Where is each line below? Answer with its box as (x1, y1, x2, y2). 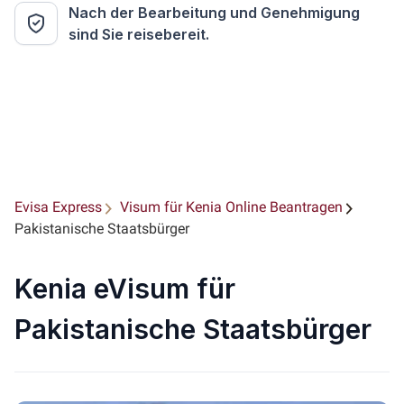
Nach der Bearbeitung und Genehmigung (69, 4, 360, 22)
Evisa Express (14, 198, 102, 216)
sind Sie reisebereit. (69, 25, 209, 43)
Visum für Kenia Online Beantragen (120, 198, 343, 216)
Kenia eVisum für (14, 272, 235, 305)
